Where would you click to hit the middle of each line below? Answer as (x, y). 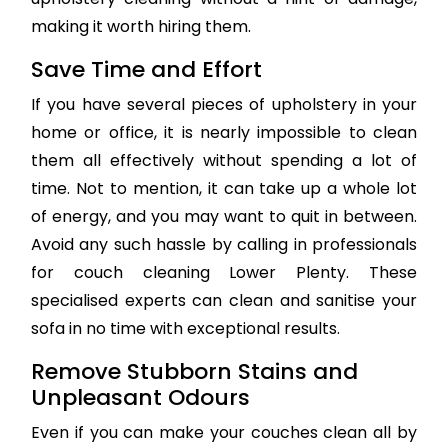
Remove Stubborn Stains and (194, 372)
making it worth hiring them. (141, 27)
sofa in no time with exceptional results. (185, 329)
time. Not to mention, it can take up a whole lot (224, 189)
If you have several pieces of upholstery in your (224, 105)
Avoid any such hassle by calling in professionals (224, 245)
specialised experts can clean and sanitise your (224, 301)
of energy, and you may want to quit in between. (224, 217)
